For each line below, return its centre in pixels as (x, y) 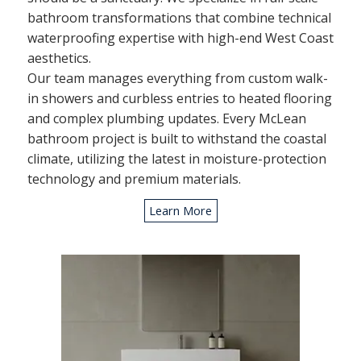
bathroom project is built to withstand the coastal (176, 139)
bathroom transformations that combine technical (179, 18)
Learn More (181, 211)
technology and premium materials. (134, 179)
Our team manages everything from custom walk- (177, 79)
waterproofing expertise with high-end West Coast (180, 38)
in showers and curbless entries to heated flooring (179, 99)
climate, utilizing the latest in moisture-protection (176, 159)
